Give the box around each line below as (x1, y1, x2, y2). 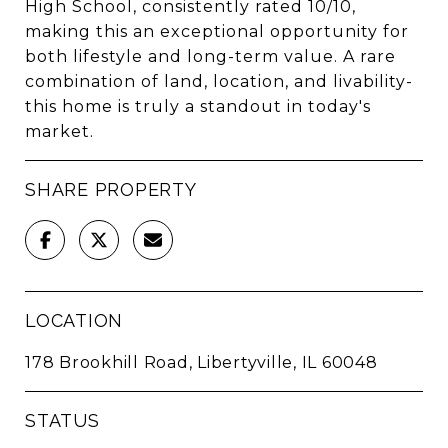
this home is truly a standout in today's (25, 97, 371, 116)
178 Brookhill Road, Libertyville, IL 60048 (25, 353, 378, 372)
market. (25, 122, 94, 141)
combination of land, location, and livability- (25, 72, 413, 91)
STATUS (25, 410, 100, 431)
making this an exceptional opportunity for (25, 22, 409, 41)
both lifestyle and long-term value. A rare (25, 47, 396, 66)
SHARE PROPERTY (25, 179, 197, 200)
